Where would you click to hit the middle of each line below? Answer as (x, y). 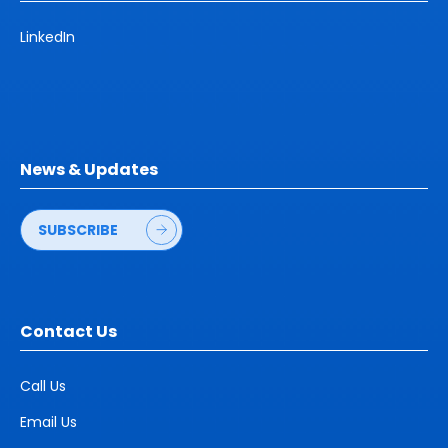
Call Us (43, 386)
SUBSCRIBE (78, 230)
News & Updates (89, 170)
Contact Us (68, 332)
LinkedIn (47, 37)
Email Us (48, 422)
